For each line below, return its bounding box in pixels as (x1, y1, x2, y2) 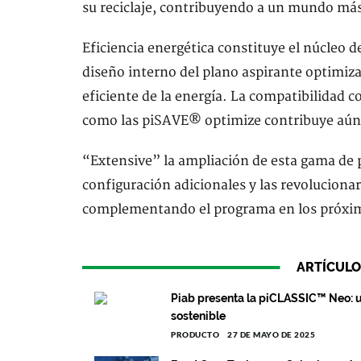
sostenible (171, 309, 226, 322)
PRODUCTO (171, 330, 219, 339)
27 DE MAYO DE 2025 (227, 330, 315, 339)
